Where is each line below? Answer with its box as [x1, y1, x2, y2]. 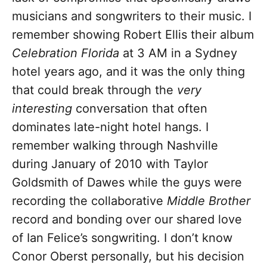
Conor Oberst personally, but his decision [12, 249, 244, 264]
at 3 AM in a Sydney [119, 46, 237, 61]
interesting [12, 101, 72, 116]
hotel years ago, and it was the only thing [12, 64, 245, 79]
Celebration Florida [12, 46, 119, 61]
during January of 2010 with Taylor [12, 157, 208, 172]
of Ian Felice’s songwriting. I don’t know [12, 231, 232, 246]
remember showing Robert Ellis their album [12, 27, 254, 42]
